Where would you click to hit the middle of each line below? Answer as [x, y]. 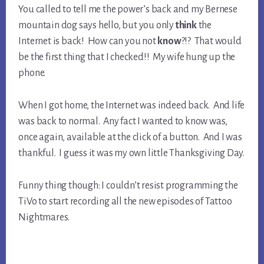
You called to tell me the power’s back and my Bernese [128, 10]
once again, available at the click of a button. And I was [130, 138]
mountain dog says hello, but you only [97, 26]
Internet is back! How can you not [88, 42]
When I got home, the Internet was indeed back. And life [132, 106]
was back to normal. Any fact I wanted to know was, [123, 122]
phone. [32, 73]
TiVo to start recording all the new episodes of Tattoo [125, 202]
